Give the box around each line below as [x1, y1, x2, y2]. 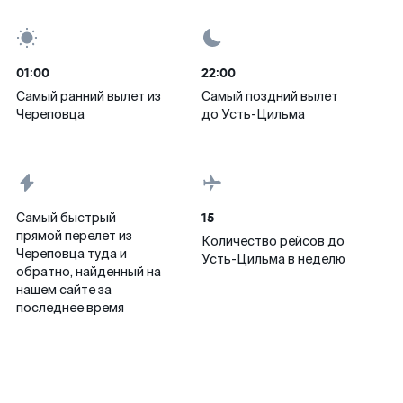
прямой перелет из [16, 228, 132, 244]
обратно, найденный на [16, 264, 161, 280]
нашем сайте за [16, 282, 112, 298]
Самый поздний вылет [201, 88, 338, 104]
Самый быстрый [16, 210, 116, 226]
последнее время [16, 300, 124, 316]
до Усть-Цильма [201, 106, 305, 122]
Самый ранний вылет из [16, 88, 161, 104]
